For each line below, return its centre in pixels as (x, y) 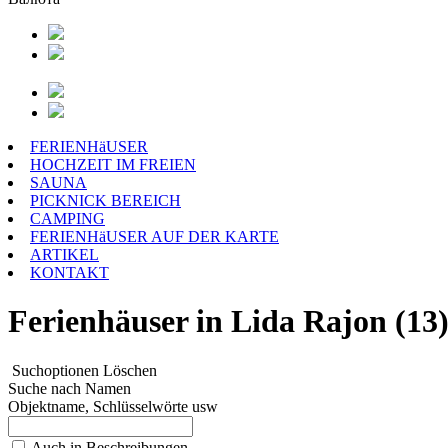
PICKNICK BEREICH (105, 200)
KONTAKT (69, 272)
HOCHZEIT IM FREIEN (113, 164)
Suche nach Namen (69, 388)
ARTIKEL (64, 254)
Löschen (130, 370)
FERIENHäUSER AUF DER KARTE (154, 236)
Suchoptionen (53, 370)
